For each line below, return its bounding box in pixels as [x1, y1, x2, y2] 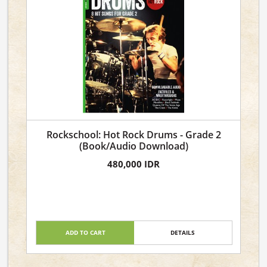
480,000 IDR [107, 158, 160, 170]
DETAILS [170, 228, 195, 237]
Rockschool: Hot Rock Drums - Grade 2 [46, 128, 221, 141]
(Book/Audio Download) [79, 139, 188, 153]
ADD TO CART [65, 228, 105, 237]
